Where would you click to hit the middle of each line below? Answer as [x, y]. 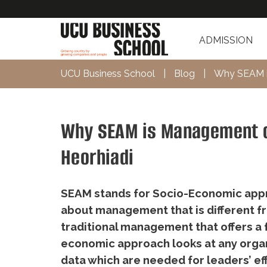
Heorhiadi [97, 157]
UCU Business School [108, 74]
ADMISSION [226, 40]
